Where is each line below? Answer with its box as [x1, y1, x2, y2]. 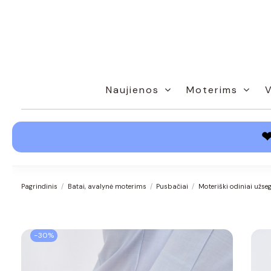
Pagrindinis [21, 181, 57, 191]
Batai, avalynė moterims [67, 181, 146, 191]
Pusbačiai [156, 181, 189, 191]
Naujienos [105, 83, 163, 96]
